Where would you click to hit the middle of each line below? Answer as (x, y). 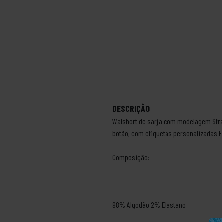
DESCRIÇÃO (131, 108)
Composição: (131, 157)
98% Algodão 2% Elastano (149, 204)
